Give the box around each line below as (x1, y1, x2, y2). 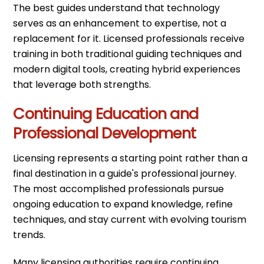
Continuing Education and (13, 103, 198, 125)
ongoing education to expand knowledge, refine (13, 197, 233, 212)
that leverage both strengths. (13, 77, 151, 91)
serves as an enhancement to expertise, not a (13, 16, 227, 30)
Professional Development (13, 123, 196, 144)
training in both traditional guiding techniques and (13, 47, 242, 61)
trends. (13, 228, 46, 242)
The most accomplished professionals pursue (13, 182, 225, 196)
